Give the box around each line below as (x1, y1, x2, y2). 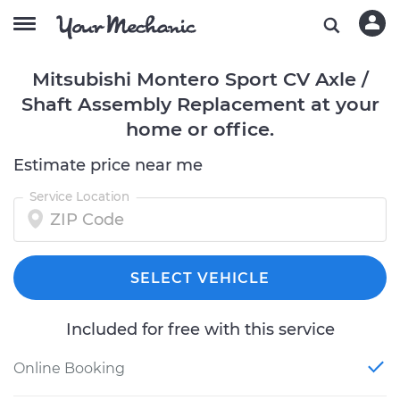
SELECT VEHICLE (130, 270, 270, 287)
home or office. (126, 118, 274, 140)
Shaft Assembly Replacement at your (21, 93, 379, 115)
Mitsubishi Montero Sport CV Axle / (31, 68, 369, 90)
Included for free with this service (65, 320, 335, 339)
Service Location (29, 188, 130, 204)
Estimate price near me (13, 155, 203, 175)
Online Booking (13, 360, 125, 377)
